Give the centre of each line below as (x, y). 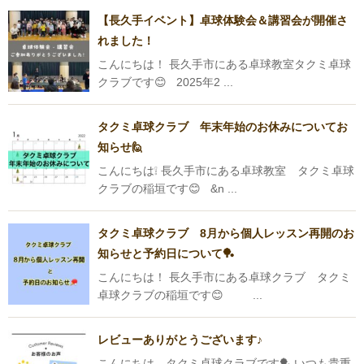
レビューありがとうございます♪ (180, 340)
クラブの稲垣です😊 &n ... (167, 189)
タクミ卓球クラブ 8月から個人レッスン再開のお (226, 234)
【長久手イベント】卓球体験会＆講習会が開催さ (223, 21)
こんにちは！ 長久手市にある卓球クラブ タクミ (224, 277)
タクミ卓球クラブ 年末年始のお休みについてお (223, 127)
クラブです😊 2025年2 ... (165, 82)
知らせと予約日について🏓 (166, 254)
